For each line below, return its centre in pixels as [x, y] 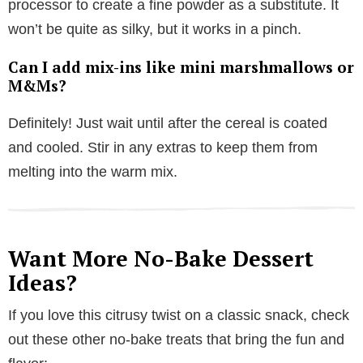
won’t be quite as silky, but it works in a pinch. [155, 30]
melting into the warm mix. [93, 172]
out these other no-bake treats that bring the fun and [176, 340]
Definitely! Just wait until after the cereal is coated [168, 124]
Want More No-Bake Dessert [161, 259]
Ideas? [43, 283]
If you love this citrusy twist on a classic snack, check [179, 316]
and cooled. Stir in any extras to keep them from [163, 148]
